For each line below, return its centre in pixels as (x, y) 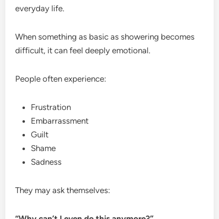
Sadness (46, 162)
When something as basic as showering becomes (105, 36)
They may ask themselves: (63, 190)
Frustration (51, 107)
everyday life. (40, 8)
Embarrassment (60, 120)
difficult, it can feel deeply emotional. (83, 50)
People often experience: (61, 78)
